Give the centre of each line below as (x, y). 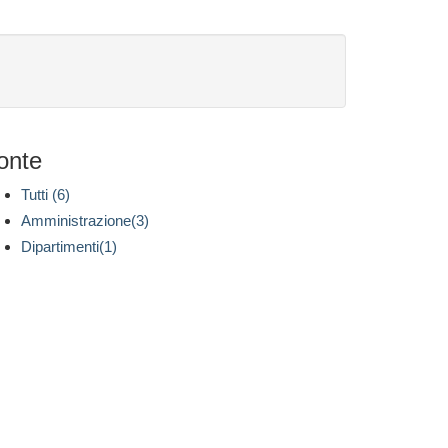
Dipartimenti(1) (69, 246)
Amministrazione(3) (85, 220)
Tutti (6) (45, 194)
